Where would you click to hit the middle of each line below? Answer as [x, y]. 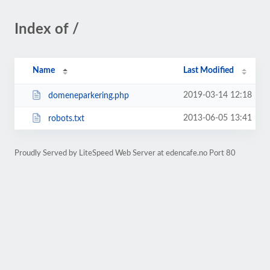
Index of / [47, 30]
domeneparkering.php [88, 96]
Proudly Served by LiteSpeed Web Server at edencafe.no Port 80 [125, 153]
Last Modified [209, 71]
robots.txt [66, 118]
